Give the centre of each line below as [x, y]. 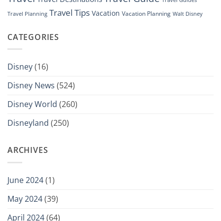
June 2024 [25, 180]
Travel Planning [27, 13]
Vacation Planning [146, 13]
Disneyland [28, 123]
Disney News [31, 86]
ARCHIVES [28, 150]
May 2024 [25, 199]
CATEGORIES [33, 37]
